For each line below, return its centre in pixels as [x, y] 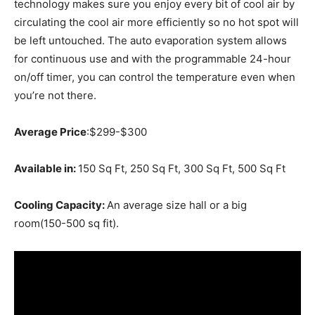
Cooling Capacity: [60, 205]
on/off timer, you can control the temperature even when [155, 77]
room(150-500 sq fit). [66, 224]
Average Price [50, 132]
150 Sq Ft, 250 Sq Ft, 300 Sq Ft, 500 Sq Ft [182, 169]
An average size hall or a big [177, 205]
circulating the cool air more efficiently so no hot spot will [156, 22]
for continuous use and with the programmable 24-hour [153, 59]
